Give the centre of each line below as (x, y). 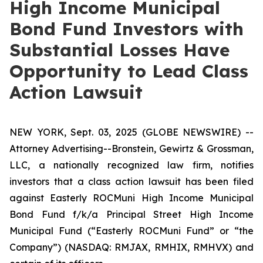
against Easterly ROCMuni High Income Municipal (131, 198)
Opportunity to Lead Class (129, 71)
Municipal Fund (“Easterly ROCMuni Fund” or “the (131, 231)
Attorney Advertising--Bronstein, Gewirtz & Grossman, (131, 149)
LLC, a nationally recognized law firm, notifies (131, 165)
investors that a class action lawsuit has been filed (131, 181)
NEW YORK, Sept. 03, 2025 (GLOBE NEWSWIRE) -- (131, 132)
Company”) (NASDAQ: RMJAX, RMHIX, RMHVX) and (131, 247)
